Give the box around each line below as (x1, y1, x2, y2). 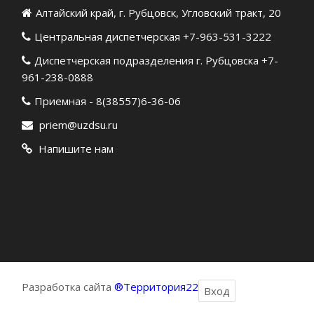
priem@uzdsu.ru (39, 118, 118, 132)
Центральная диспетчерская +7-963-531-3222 (34, 29, 272, 43)
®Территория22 (114, 280, 199, 294)
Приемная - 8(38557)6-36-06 (34, 94, 182, 108)
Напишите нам (39, 142, 114, 156)
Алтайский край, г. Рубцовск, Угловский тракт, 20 (36, 6, 282, 20)
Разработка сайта (22, 280, 115, 294)
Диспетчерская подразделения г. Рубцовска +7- (34, 53, 279, 67)
